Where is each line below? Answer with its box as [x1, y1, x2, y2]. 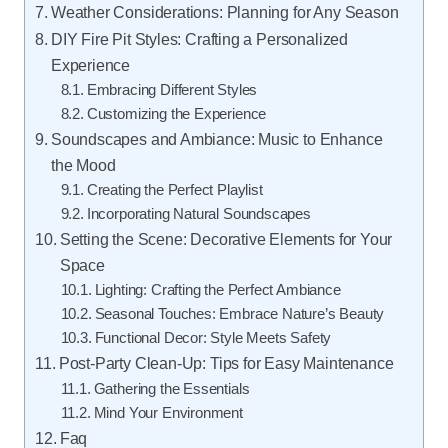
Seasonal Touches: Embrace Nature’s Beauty [94, 306, 385, 322]
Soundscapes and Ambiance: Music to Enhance [50, 130, 383, 148]
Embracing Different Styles [86, 82, 258, 98]
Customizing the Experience [86, 106, 267, 122]
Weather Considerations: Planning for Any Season [50, 3, 399, 21]
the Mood [50, 156, 116, 174]
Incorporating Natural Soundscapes [86, 206, 311, 222]
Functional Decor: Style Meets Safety [94, 330, 332, 346]
